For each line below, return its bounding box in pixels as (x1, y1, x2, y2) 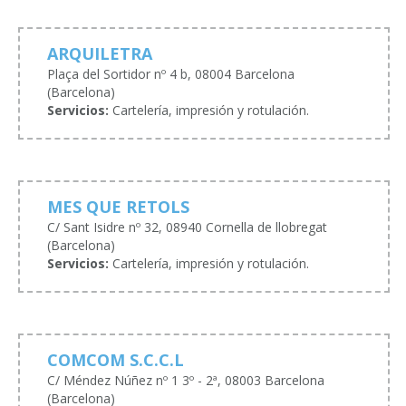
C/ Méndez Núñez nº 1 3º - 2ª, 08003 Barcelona (47, 371, 324, 389)
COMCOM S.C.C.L (47, 348, 184, 371)
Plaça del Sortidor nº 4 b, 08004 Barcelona (47, 64, 295, 82)
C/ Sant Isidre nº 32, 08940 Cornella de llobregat (47, 217, 327, 236)
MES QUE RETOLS (47, 195, 189, 217)
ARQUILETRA (47, 42, 152, 64)
